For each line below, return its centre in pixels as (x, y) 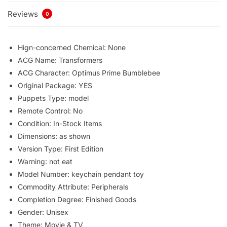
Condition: (35, 123)
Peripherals (110, 186)
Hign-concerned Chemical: (63, 47)
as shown (75, 136)
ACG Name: (38, 60)
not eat (61, 161)
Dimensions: (39, 136)
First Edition (84, 148)
